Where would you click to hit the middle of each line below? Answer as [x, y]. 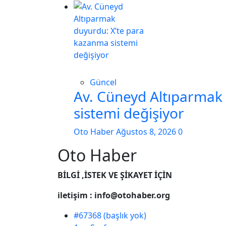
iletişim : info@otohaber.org [114, 195]
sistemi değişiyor [129, 113]
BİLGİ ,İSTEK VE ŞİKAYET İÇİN [115, 175]
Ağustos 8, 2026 [147, 132]
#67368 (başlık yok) [110, 215]
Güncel [103, 82]
